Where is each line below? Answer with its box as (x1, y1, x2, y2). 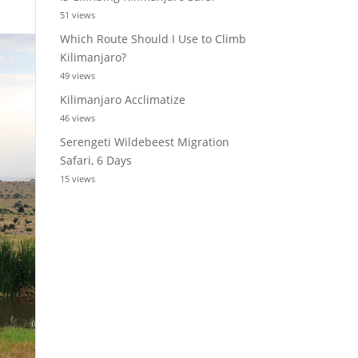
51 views (59, 9, 95, 21)
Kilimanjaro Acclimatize (59, 92, 185, 107)
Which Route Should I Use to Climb (59, 31, 246, 46)
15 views (59, 173, 95, 185)
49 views (59, 70, 95, 82)
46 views (59, 112, 95, 124)
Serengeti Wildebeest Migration (59, 134, 229, 149)
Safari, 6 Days (59, 153, 132, 168)
